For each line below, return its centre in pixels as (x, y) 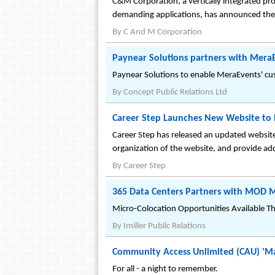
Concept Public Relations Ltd (175, 93)
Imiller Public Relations (165, 227)
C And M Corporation (163, 33)
